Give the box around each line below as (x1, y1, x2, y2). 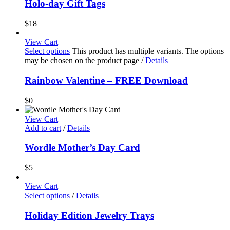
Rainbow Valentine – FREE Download (25, 74, 188, 86)
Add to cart (25, 123, 61, 132)
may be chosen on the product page (25, 56, 141, 65)
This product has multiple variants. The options (72, 47, 224, 56)
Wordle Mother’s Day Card (25, 142, 140, 154)
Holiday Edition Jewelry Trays (25, 209, 154, 221)
